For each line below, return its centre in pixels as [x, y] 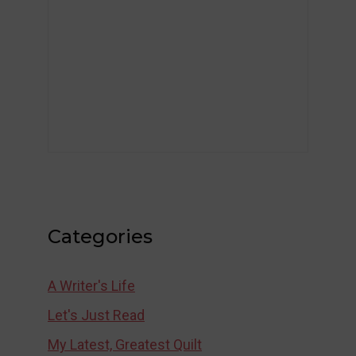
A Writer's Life [91, 286]
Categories [100, 236]
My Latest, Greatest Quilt [125, 344]
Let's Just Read [96, 315]
